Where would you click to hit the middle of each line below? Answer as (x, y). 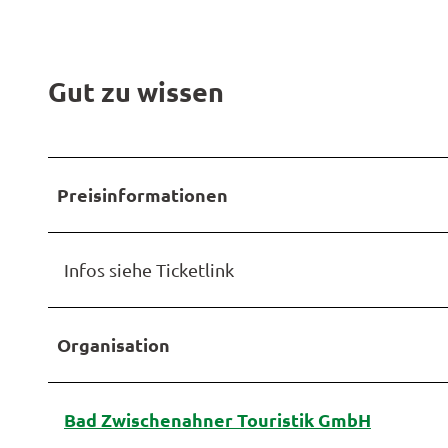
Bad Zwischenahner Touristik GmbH (217, 420)
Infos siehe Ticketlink (149, 270)
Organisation (113, 345)
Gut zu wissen (136, 91)
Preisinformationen (142, 195)
